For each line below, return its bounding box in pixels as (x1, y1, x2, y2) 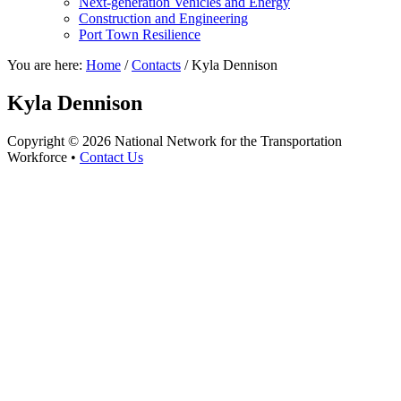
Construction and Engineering (79, 11, 248, 26)
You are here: (7, 57, 86, 73)
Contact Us (80, 149, 143, 165)
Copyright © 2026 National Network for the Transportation (7, 132, 342, 149)
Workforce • (7, 149, 80, 165)
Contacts (132, 57, 181, 73)
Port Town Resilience (79, 27, 200, 42)
